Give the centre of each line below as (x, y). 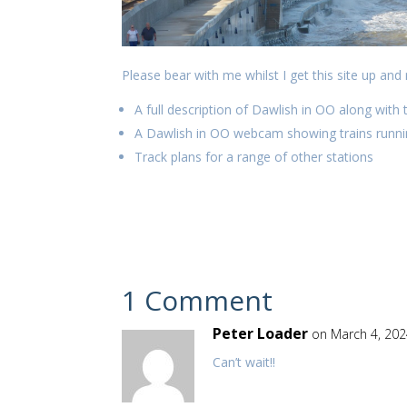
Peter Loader (261, 334)
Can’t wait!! (244, 362)
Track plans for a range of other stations (254, 157)
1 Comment (198, 301)
